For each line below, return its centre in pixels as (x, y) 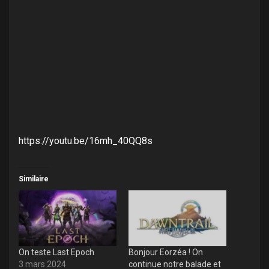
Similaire (34, 179)
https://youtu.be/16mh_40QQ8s (86, 141)
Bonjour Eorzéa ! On (166, 252)
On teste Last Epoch (56, 252)
